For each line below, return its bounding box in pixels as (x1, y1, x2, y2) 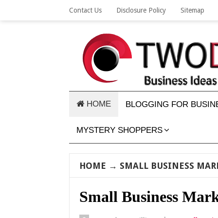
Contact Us (69, 6, 102, 14)
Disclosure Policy (116, 6, 166, 14)
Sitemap (181, 6, 204, 14)
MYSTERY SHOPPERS (76, 126, 163, 135)
